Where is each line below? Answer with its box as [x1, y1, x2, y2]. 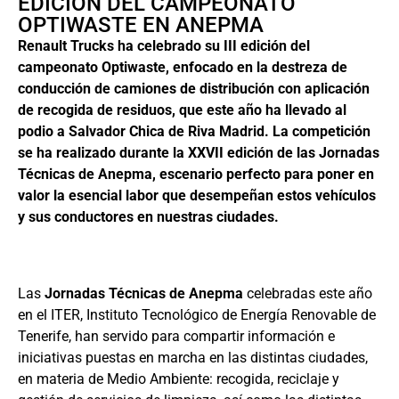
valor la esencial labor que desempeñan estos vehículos [18, 186, 376, 204]
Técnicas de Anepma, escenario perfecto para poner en [18, 165, 374, 183]
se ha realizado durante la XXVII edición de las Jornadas [18, 143, 379, 161]
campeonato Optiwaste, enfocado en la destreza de [18, 58, 347, 76]
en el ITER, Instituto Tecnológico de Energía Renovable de [18, 306, 376, 324]
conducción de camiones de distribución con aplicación [18, 79, 370, 97]
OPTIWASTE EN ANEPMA [18, 12, 264, 37]
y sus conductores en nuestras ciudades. [18, 208, 279, 225]
